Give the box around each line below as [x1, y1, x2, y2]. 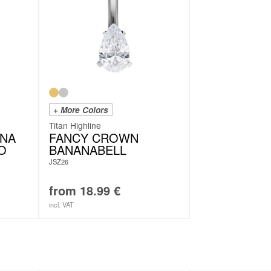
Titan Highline [49, 119, 101, 131]
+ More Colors [53, 103, 108, 116]
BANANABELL [49, 140, 126, 158]
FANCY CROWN [49, 128, 139, 146]
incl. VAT [49, 199, 74, 209]
